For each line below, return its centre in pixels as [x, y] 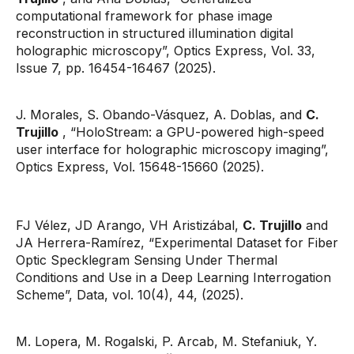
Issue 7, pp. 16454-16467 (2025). [116, 68]
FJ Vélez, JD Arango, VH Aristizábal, [129, 225]
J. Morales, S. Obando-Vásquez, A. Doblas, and [161, 115]
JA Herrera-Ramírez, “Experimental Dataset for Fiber [177, 243]
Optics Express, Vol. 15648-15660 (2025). [140, 167]
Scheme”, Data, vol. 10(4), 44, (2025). [130, 295]
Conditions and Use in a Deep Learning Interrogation [173, 277]
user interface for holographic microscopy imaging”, [172, 149]
